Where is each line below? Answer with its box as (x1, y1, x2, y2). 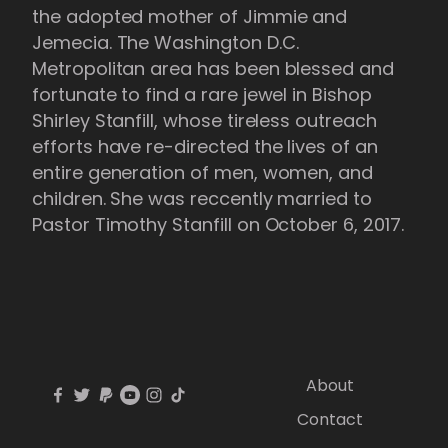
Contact (297, 408, 363, 431)
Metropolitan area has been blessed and (32, 55, 394, 81)
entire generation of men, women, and (32, 159, 374, 185)
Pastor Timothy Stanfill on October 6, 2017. (32, 211, 404, 237)
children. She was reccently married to (32, 185, 372, 211)
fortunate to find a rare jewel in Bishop (32, 81, 372, 107)
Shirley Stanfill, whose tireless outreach (32, 107, 377, 133)
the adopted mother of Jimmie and (32, 3, 348, 29)
